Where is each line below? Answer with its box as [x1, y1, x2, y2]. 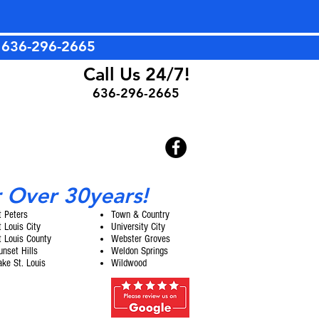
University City [111, 221, 165, 233]
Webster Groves [111, 233, 170, 245]
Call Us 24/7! [83, 63, 189, 85]
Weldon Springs [111, 245, 168, 257]
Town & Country [111, 209, 169, 221]
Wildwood [111, 257, 147, 269]
